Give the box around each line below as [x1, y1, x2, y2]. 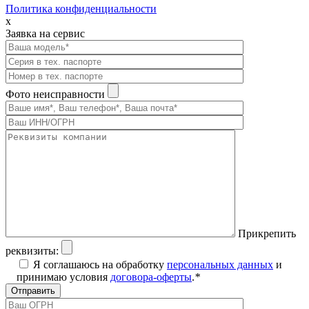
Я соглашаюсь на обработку [33, 258, 167, 270]
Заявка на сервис [6, 27, 85, 39]
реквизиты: [6, 244, 59, 257]
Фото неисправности [6, 88, 108, 100]
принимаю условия [17, 270, 110, 283]
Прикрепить [238, 227, 296, 239]
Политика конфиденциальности [6, 2, 157, 14]
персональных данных [167, 258, 273, 270]
